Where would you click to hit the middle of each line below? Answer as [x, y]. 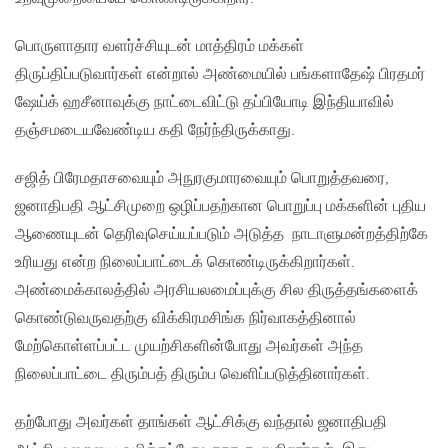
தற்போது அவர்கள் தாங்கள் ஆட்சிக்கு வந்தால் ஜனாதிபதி [201, 423]
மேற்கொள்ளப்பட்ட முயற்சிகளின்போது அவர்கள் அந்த [189, 347]
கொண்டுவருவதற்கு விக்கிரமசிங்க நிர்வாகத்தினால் [185, 319]
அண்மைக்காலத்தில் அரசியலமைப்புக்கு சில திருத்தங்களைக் [216, 291]
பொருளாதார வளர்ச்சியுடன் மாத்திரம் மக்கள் [159, 47]
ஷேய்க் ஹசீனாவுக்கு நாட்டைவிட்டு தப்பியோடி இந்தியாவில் [204, 103]
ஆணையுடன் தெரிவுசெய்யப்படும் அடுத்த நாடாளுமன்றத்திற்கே [221, 235]
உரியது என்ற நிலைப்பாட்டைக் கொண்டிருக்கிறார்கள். [185, 263]
